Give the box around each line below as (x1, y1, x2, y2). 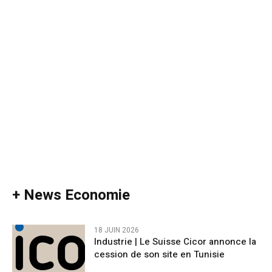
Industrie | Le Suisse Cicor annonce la (94, 234, 256, 248)
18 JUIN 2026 (94, 224, 139, 236)
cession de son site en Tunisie (94, 247, 225, 261)
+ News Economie (12, 184, 130, 206)
